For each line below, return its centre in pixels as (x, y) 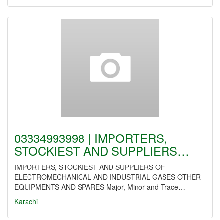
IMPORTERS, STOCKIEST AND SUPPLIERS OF (90, 167)
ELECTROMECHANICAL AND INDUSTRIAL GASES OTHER (108, 177)
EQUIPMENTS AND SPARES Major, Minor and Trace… (100, 187)
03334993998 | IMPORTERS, (91, 138)
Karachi (26, 201)
